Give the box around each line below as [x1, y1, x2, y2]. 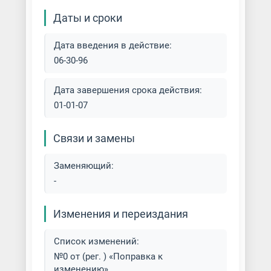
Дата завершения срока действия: [53, 85, 202, 96]
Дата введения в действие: [53, 40, 172, 51]
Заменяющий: [53, 160, 114, 171]
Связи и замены [53, 132, 135, 145]
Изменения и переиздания [53, 207, 188, 220]
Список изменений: [53, 236, 139, 247]
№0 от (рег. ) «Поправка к [53, 251, 163, 262]
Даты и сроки [53, 11, 122, 24]
